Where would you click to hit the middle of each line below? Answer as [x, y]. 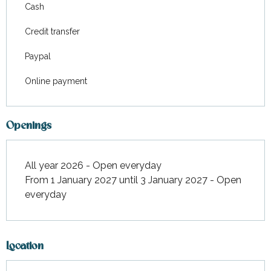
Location [25, 247]
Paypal [38, 56]
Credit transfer [52, 31]
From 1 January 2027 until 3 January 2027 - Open [133, 180]
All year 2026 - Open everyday [93, 165]
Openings [29, 126]
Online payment [56, 81]
